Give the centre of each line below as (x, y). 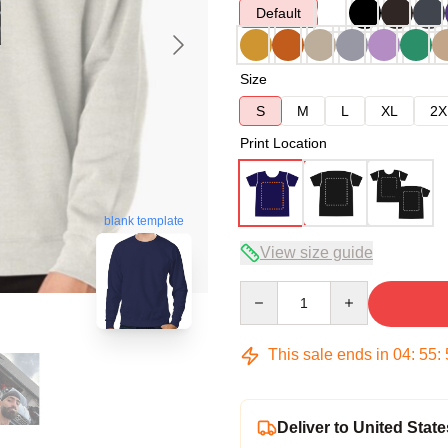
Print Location (283, 143)
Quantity (265, 290)
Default (278, 13)
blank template (144, 221)
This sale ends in (328, 354)
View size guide (316, 252)
